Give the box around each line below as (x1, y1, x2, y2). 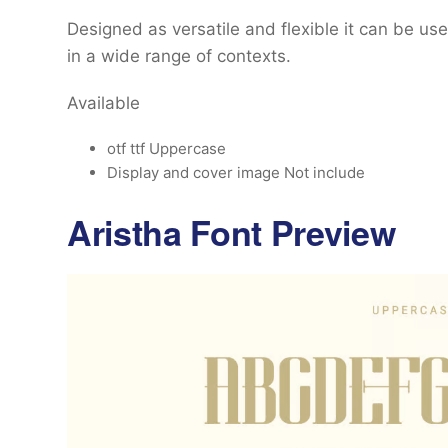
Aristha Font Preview (67, 208, 396, 256)
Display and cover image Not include (107, 163, 365, 182)
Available (67, 93, 140, 113)
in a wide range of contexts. (67, 46, 291, 66)
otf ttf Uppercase (107, 139, 226, 158)
